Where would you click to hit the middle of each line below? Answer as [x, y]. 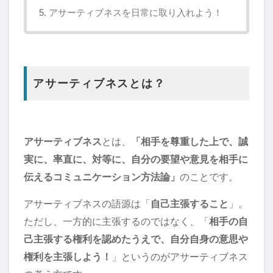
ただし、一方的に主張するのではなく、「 [116, 222]
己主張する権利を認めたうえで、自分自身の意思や [136, 239]
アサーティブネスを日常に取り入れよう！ [136, 13]
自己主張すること [190, 204]
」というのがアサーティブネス [180, 257]
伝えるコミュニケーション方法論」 [102, 177]
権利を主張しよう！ [68, 257]
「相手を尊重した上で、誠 [190, 142]
